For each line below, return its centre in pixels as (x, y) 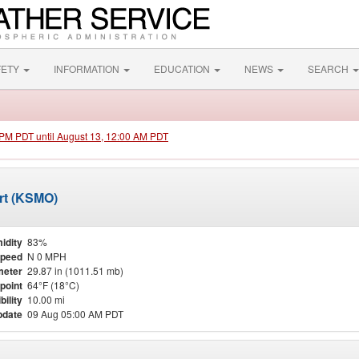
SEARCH (329, 69)
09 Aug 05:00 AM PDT (75, 314)
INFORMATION (88, 69)
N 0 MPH (47, 256)
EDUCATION (183, 69)
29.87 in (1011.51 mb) (75, 270)
